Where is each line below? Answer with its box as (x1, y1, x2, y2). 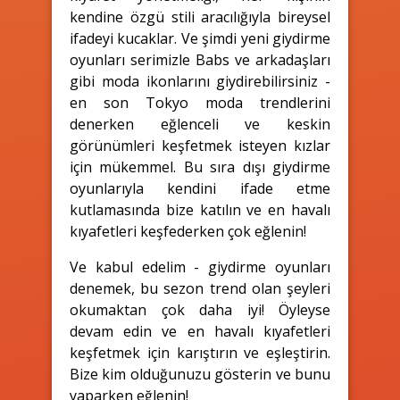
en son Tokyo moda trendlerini (70, 92, 330, 112)
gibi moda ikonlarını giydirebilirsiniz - (70, 71, 330, 91)
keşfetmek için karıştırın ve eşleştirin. (70, 342, 330, 362)
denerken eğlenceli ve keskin (70, 113, 330, 134)
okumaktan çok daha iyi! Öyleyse (70, 299, 330, 320)
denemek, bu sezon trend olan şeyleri (70, 278, 330, 298)
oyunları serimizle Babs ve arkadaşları (70, 49, 330, 70)
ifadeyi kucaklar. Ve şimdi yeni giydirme (70, 28, 330, 48)
